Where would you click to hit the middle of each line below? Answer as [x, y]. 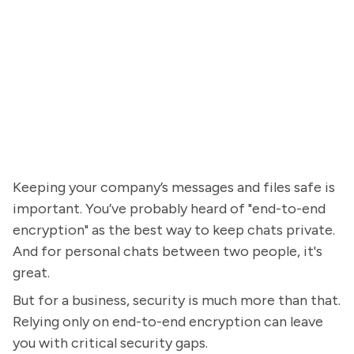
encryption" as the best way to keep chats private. [174, 230]
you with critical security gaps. [110, 343]
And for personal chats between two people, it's [168, 251]
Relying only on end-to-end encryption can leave [168, 322]
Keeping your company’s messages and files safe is [174, 187]
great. [31, 273]
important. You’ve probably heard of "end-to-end [169, 209]
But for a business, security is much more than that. [177, 300]
